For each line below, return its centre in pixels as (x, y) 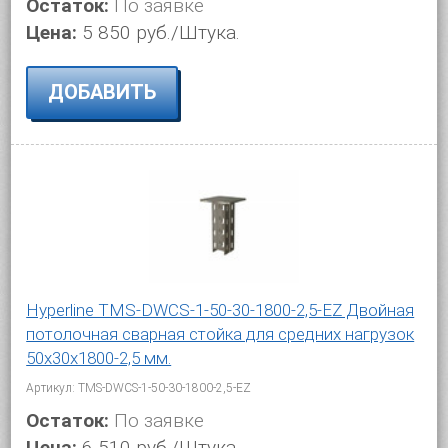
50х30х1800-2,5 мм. (99, 357)
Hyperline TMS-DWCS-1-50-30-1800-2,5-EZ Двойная (220, 309)
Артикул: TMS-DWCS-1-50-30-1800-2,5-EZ (139, 387)
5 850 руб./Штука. (161, 32)
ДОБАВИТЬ (102, 92)
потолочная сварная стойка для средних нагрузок (220, 333)
